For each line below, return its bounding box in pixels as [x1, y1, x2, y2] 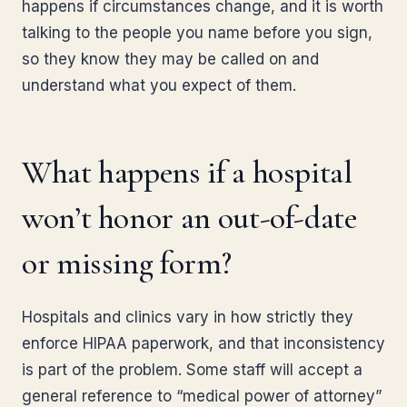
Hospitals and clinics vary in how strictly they [22, 308, 353, 326]
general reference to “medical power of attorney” [22, 387, 382, 405]
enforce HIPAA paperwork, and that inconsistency [22, 334, 385, 352]
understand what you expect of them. [22, 76, 296, 94]
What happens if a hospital [22, 153, 352, 192]
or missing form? [22, 243, 232, 283]
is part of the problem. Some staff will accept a [22, 361, 362, 379]
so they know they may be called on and [22, 50, 319, 68]
